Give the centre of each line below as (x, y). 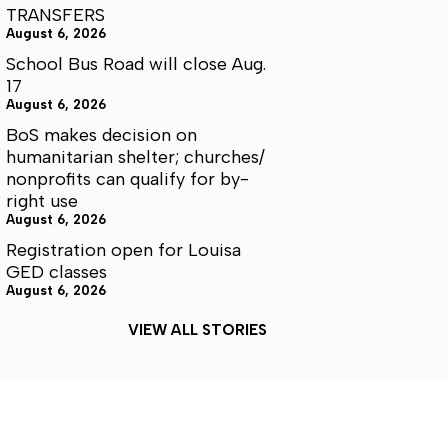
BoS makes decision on (101, 135)
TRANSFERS (55, 15)
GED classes (56, 272)
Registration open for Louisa (123, 250)
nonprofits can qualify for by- (127, 179)
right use (42, 201)
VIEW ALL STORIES (197, 330)
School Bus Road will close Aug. (136, 64)
